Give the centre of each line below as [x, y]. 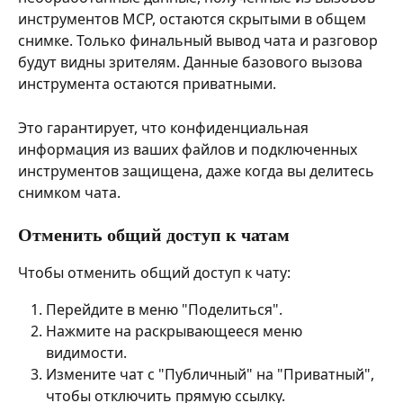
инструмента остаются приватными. [147, 84]
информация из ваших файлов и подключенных [189, 149]
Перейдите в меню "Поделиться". [164, 309]
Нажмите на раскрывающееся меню [176, 331]
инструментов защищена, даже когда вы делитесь [198, 170]
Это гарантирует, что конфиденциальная [165, 127]
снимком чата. [69, 192]
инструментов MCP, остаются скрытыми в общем [194, 19]
